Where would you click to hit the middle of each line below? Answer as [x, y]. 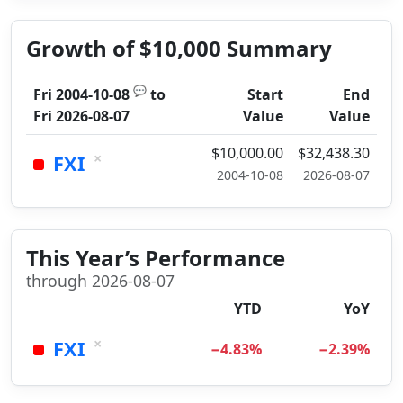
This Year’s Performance [156, 258]
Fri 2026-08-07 [81, 116]
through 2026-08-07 [100, 281]
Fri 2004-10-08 [81, 94]
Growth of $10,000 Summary [179, 48]
